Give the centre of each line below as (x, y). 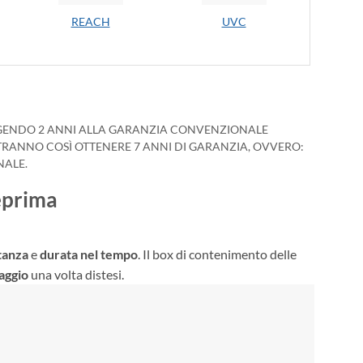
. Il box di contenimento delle (217, 254)
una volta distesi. (76, 275)
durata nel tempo (89, 254)
